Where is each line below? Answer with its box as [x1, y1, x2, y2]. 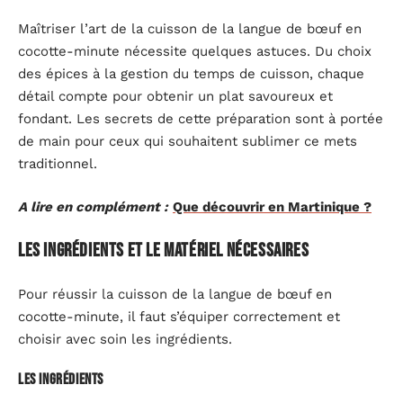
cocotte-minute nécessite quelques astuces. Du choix [18, 43, 372, 59]
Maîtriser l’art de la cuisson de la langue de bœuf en [18, 21, 362, 37]
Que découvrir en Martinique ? [173, 198, 372, 215]
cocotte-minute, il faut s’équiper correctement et [18, 308, 340, 325]
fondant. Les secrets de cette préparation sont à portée [18, 111, 383, 127]
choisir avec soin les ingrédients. [18, 330, 232, 347]
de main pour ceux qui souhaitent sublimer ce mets [18, 133, 357, 149]
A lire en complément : [18, 198, 168, 215]
